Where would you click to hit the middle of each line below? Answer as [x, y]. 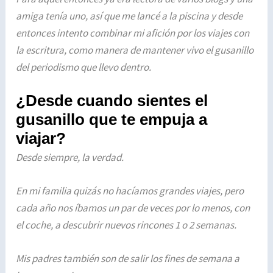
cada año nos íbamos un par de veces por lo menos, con [133, 207]
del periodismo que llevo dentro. [85, 67]
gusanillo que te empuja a [112, 119]
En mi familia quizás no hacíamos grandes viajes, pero [130, 190]
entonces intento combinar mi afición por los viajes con [133, 33]
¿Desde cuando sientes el [112, 100]
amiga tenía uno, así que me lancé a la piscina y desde [129, 16]
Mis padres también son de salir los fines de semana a [128, 259]
